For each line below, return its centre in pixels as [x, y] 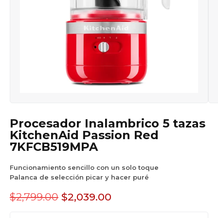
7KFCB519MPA [54, 146]
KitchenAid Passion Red [84, 135]
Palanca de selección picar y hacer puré [79, 177]
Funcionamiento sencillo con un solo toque [84, 167]
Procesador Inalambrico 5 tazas [14, 123]
